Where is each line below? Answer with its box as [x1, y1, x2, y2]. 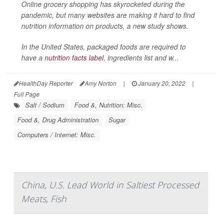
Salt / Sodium [25, 100, 64, 110]
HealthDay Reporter [19, 79, 73, 87]
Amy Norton [85, 79, 116, 87]
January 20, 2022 [137, 79, 185, 87]
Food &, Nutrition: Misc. [74, 100, 143, 110]
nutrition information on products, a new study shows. [21, 21, 188, 31]
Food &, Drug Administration [17, 115, 99, 124]
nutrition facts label [45, 53, 104, 62]
